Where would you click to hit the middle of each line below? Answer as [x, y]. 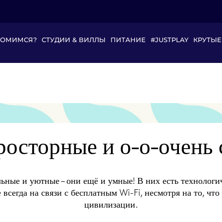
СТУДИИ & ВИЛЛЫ [74, 40]
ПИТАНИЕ [128, 40]
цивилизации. [111, 204]
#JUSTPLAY [169, 40]
